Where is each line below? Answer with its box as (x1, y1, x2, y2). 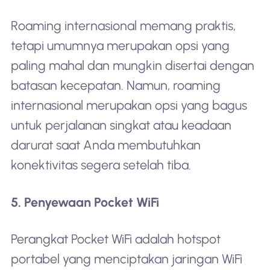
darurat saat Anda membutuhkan (10, 137, 201, 153)
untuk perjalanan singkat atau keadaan (10, 118, 231, 133)
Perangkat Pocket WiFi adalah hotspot (10, 231, 221, 247)
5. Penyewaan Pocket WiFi (10, 194, 159, 210)
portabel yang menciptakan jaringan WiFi (10, 251, 242, 267)
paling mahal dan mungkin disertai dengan (10, 58, 254, 74)
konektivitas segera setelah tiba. (10, 157, 191, 173)
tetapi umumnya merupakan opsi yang (10, 38, 230, 54)
